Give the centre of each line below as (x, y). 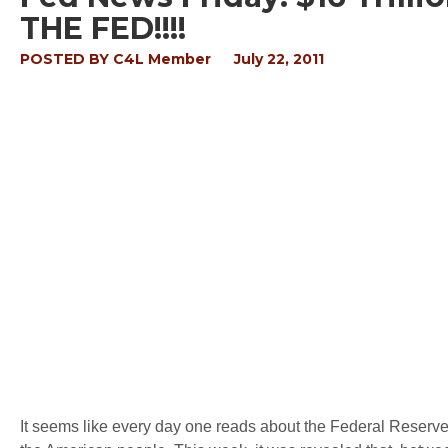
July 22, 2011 (279, 59)
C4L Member (162, 59)
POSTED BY (66, 59)
